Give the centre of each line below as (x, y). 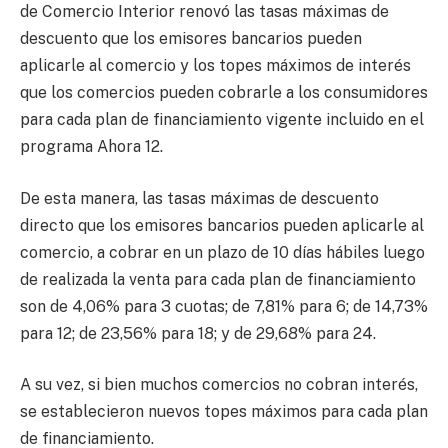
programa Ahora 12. (91, 147)
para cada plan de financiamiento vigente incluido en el (222, 120)
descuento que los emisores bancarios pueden (191, 39)
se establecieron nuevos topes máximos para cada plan (224, 412)
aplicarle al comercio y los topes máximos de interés (215, 66)
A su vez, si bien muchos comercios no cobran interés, (219, 385)
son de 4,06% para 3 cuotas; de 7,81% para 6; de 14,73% (224, 306)
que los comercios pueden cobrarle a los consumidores (224, 93)
